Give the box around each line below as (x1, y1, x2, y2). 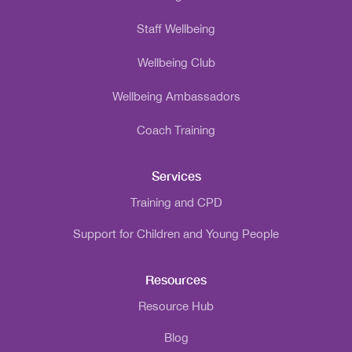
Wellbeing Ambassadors (112, 89, 240, 103)
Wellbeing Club (137, 55, 215, 69)
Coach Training (137, 123, 215, 137)
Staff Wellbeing (137, 21, 215, 35)
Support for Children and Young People (73, 226, 279, 240)
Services (151, 167, 201, 183)
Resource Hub (138, 299, 214, 313)
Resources (145, 271, 207, 287)
